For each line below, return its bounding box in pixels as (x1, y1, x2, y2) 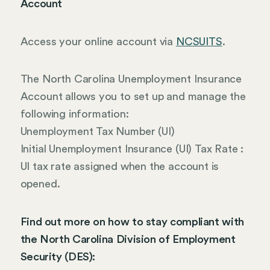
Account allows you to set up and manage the (20, 91, 246, 102)
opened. (20, 178, 60, 190)
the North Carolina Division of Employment (20, 233, 236, 245)
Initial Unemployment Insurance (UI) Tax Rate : (20, 143, 244, 155)
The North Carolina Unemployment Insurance (20, 74, 242, 85)
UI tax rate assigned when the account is (20, 161, 219, 172)
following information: (20, 108, 129, 120)
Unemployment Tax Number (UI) (20, 126, 175, 137)
